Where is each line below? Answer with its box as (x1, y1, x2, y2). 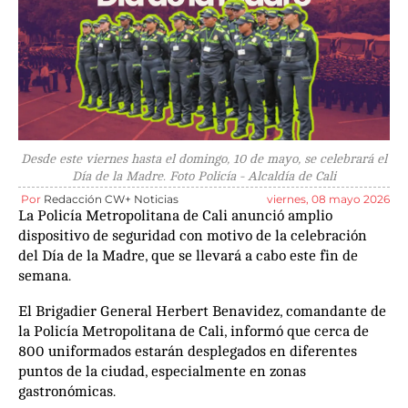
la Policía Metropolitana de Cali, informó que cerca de (18, 322, 369, 340)
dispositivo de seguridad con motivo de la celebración (18, 227, 367, 244)
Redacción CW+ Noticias (44, 191, 178, 206)
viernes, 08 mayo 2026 (267, 191, 390, 206)
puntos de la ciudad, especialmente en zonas (18, 362, 306, 380)
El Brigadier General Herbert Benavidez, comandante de (18, 302, 386, 320)
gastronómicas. (18, 382, 116, 400)
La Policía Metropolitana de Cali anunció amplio (18, 207, 332, 224)
